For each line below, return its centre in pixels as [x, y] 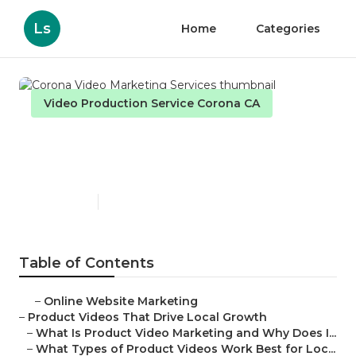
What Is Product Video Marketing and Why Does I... [186, 333]
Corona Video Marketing [153, 143]
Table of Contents [87, 263]
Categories [288, 29]
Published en [60, 202]
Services [72, 168]
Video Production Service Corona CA [152, 103]
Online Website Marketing [121, 302]
